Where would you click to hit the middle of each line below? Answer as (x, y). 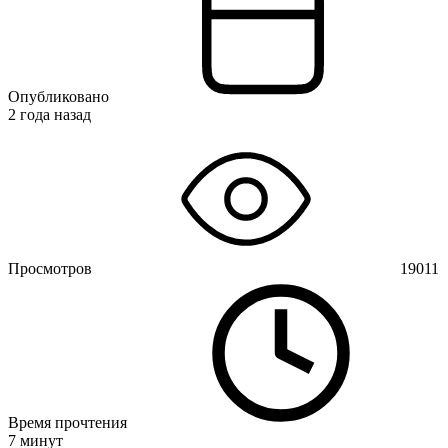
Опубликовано (58, 96)
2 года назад (49, 114)
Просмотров (50, 268)
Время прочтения (67, 422)
